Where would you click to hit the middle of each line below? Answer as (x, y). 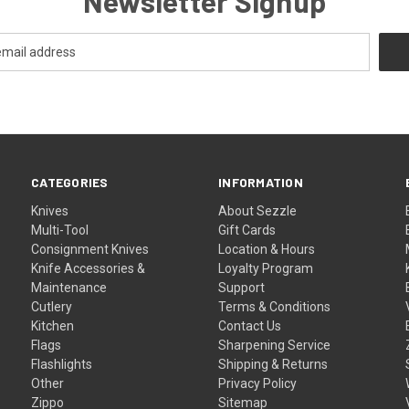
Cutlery (52, 306)
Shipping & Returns (273, 364)
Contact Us (250, 325)
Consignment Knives (90, 249)
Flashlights (62, 364)
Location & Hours (267, 249)
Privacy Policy (258, 383)
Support (242, 287)
